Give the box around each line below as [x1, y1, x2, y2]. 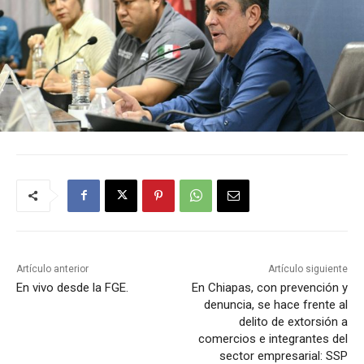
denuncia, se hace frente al [203, 297, 348, 312]
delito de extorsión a [238, 314, 348, 329]
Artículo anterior [16, 262, 89, 275]
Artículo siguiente [267, 262, 348, 275]
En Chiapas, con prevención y [191, 279, 348, 295]
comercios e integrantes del [197, 331, 348, 346]
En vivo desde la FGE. [16, 279, 128, 295]
